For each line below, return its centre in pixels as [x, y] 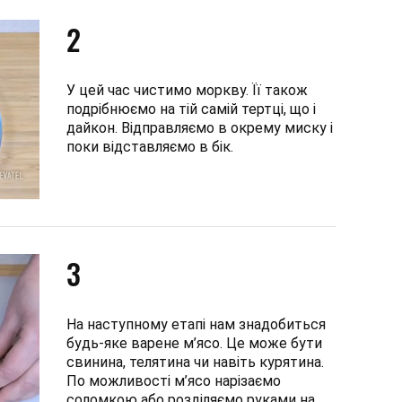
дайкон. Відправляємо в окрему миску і [200, 127]
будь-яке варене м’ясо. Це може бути [194, 343]
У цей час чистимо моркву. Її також [187, 90]
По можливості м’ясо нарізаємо [174, 380]
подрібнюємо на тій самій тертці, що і [191, 109]
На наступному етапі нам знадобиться [196, 324]
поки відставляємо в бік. [150, 146]
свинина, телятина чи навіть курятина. [195, 362]
